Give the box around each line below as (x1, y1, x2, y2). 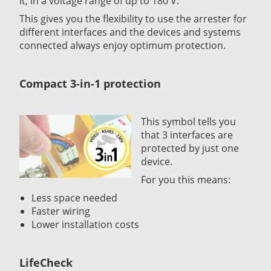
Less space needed (31, 191, 117, 204)
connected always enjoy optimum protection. (19, 38, 226, 52)
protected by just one (141, 141, 239, 155)
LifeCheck (19, 255, 73, 270)
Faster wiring (31, 204, 90, 218)
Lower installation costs (31, 217, 139, 231)
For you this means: (141, 172, 230, 186)
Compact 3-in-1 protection (19, 76, 161, 91)
